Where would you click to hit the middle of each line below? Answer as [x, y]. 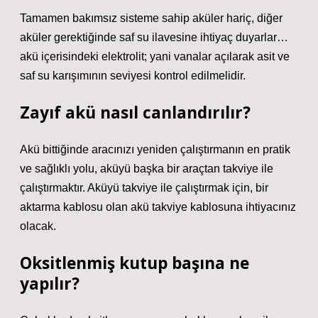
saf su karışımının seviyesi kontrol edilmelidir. [133, 76]
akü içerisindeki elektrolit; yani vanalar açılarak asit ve [155, 56]
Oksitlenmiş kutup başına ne [135, 263]
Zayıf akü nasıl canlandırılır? [135, 113]
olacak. [38, 226]
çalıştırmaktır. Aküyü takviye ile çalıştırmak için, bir [144, 188]
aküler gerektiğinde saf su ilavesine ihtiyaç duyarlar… [154, 37]
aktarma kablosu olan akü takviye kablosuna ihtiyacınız [158, 207]
